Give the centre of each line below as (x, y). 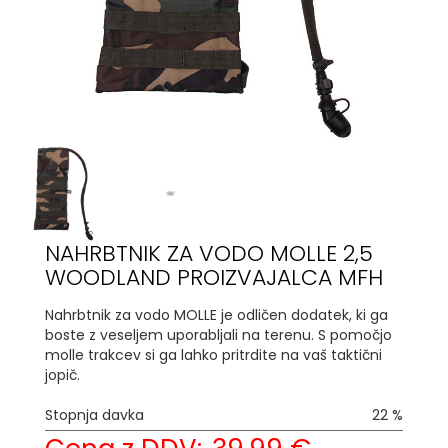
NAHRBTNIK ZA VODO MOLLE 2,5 (209, 253)
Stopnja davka (94, 414)
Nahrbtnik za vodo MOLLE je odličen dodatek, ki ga (216, 314)
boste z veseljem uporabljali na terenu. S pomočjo (218, 334)
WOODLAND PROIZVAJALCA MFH (214, 277)
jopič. (62, 374)
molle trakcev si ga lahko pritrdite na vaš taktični (213, 354)
